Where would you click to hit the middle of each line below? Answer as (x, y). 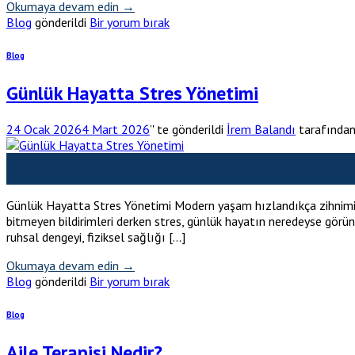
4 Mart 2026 (116, 130)
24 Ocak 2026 (44, 130)
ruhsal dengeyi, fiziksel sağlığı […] (96, 237)
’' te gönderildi (187, 130)
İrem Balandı (261, 130)
